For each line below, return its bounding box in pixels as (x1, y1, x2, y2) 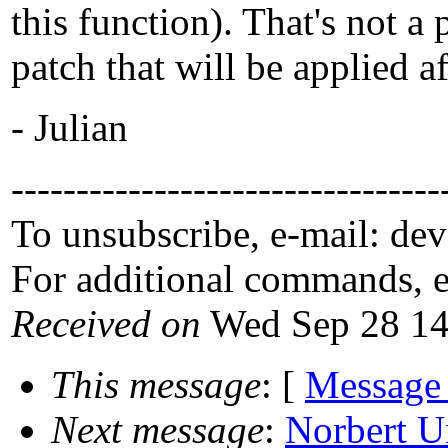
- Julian (11, 106, 128, 150)
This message (51, 363, 261, 407)
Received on (11, 302, 201, 346)
